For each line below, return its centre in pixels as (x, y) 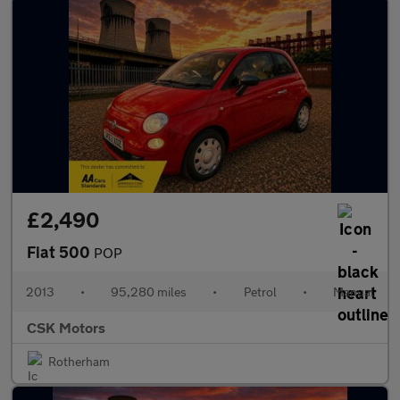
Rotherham (79, 361)
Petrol (260, 292)
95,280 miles (149, 292)
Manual (353, 292)
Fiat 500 (60, 252)
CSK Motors (66, 327)
